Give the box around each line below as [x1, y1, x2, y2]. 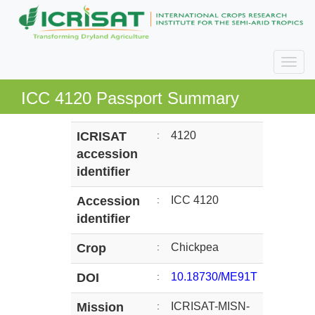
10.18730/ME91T [171, 271, 257, 283]
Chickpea [171, 241, 219, 254]
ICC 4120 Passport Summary [21, 89, 239, 108]
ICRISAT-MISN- [171, 300, 250, 313]
